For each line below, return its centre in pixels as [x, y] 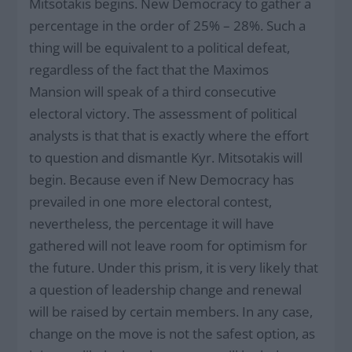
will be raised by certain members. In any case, [171, 311]
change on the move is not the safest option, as [172, 333]
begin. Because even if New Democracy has [162, 179]
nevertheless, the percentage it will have [152, 223]
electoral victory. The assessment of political [163, 113]
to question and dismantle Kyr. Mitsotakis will [166, 157]
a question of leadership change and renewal [166, 289]
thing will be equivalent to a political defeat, [160, 47]
